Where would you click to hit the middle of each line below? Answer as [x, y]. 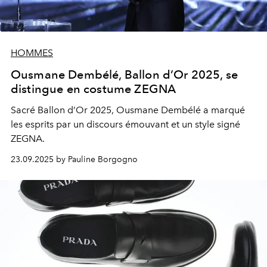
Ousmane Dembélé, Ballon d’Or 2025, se [124, 74]
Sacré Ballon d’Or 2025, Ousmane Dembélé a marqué [128, 110]
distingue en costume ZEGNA [94, 89]
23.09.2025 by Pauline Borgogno [74, 159]
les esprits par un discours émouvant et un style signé [125, 124]
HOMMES [32, 52]
